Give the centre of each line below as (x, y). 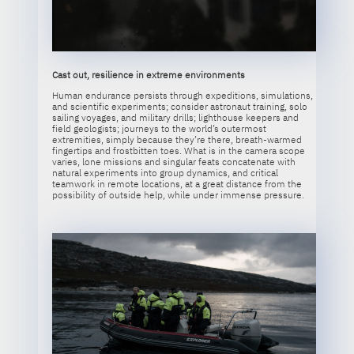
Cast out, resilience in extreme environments (148, 75)
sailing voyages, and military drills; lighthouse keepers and (175, 118)
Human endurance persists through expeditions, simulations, (182, 96)
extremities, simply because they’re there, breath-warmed (177, 140)
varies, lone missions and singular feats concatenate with (173, 162)
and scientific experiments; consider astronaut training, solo (179, 107)
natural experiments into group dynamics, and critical (165, 173)
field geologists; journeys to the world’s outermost (159, 129)
